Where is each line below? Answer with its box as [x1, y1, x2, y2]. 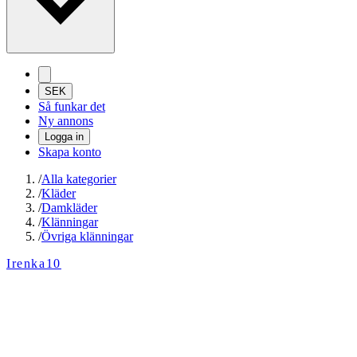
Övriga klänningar [41, 229, 133, 244]
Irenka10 [6, 257, 61, 271]
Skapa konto [38, 145, 101, 159]
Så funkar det [38, 100, 105, 114]
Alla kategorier [41, 172, 116, 186]
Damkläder [41, 201, 97, 215]
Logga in [45, 131, 84, 143]
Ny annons [38, 114, 93, 128]
